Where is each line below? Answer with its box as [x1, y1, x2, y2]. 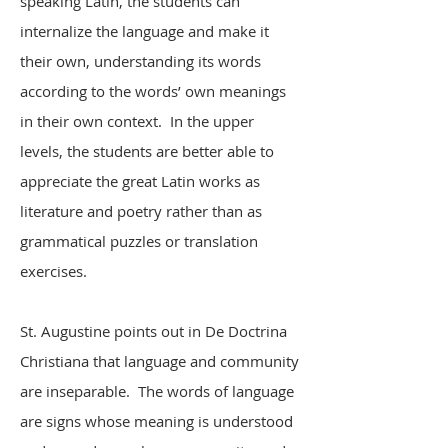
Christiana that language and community [20, 351, 299, 371]
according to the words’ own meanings [20, 81, 286, 101]
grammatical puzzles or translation [20, 231, 258, 251]
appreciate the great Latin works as [20, 171, 260, 191]
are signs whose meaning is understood [20, 411, 293, 431]
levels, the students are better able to [20, 141, 274, 161]
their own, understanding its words [20, 51, 261, 71]
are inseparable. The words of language [20, 381, 294, 401]
